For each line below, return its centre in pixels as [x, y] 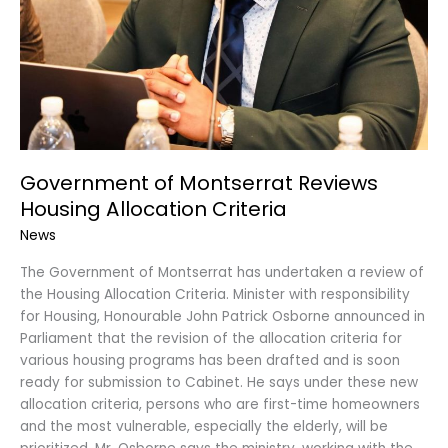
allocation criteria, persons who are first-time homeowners [220, 404]
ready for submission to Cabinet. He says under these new [219, 382]
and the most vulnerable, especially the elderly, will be [204, 426]
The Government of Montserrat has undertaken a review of [222, 272]
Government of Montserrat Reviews [199, 183]
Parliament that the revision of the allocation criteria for [211, 338]
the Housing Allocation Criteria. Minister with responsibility [215, 294]
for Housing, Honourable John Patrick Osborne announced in [222, 316]
